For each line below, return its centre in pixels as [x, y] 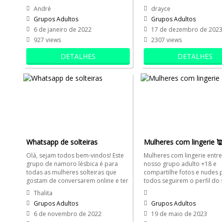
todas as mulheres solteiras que [71, 172]
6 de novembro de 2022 [68, 214]
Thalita [43, 193]
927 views [47, 40]
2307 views [166, 40]
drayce [161, 9]
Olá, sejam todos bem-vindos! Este [75, 155]
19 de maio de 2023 [179, 214]
